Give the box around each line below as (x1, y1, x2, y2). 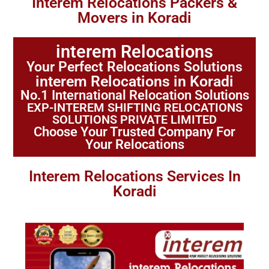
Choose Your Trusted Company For (34, 124, 235, 139)
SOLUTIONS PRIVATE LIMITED (52, 112, 217, 127)
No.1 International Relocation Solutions (20, 88, 249, 103)
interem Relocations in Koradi (35, 73, 234, 90)
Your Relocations (85, 137, 184, 152)
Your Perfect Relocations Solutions (26, 58, 243, 75)
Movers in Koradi (77, 9, 192, 26)
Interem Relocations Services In (28, 168, 241, 185)
